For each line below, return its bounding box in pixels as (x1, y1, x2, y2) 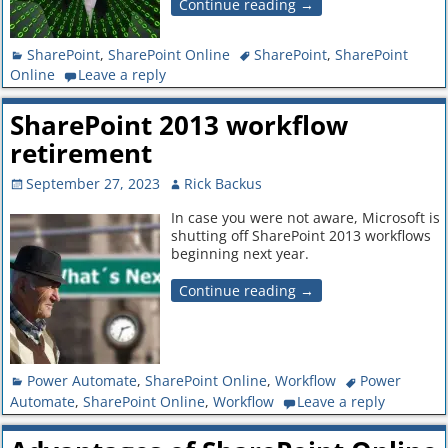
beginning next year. (170, 244, 309, 264)
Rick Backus (184, 173, 263, 193)
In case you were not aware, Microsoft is (170, 208, 440, 228)
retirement (9, 134, 152, 171)
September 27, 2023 (26, 173, 161, 193)
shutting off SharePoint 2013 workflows (170, 226, 431, 246)
